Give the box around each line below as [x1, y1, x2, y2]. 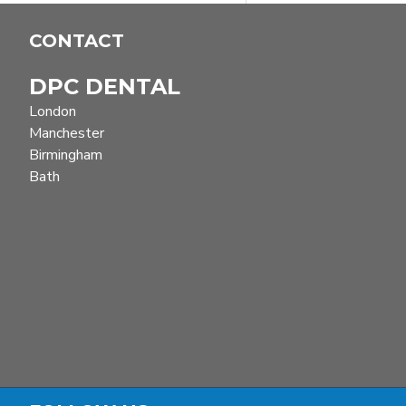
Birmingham [29, 145, 102, 165]
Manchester [29, 123, 104, 143]
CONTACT [29, 30, 124, 52]
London [29, 101, 76, 121]
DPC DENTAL [29, 73, 180, 100]
